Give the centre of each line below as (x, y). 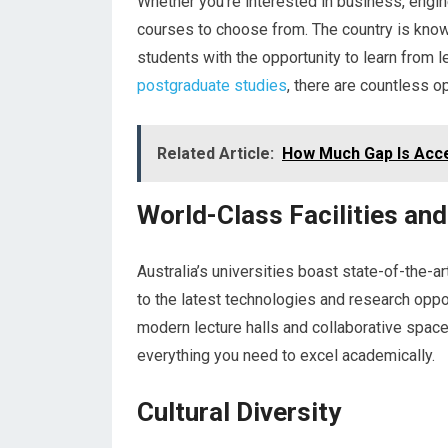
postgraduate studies (212, 85)
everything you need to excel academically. (286, 355)
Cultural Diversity (239, 412)
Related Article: (215, 153)
